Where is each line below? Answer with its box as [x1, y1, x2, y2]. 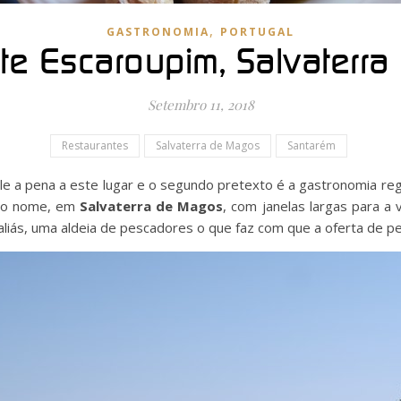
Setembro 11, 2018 [147, 95, 254, 114]
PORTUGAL [220, 23, 294, 39]
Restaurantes [61, 137, 128, 153]
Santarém [286, 137, 336, 153]
